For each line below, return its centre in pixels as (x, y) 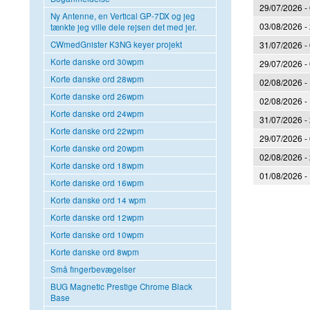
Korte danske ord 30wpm (97, 61)
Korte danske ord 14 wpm (98, 200)
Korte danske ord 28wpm (97, 79)
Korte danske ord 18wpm (97, 165)
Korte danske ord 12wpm (97, 217)
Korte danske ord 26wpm (97, 96)
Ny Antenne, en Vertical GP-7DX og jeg (123, 16)
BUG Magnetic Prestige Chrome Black (121, 286)
